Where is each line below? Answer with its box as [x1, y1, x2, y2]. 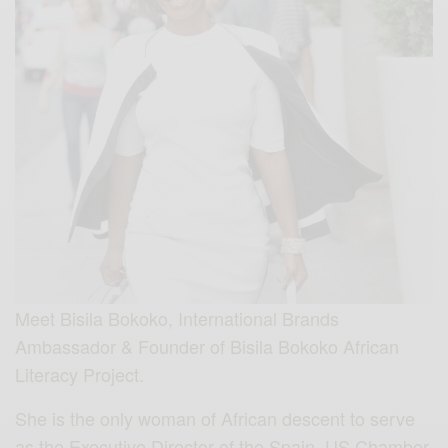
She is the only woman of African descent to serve [15, 405, 416, 432]
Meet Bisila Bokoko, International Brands [15, 305, 340, 332]
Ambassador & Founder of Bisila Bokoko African [15, 333, 400, 360]
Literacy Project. [15, 361, 145, 388]
